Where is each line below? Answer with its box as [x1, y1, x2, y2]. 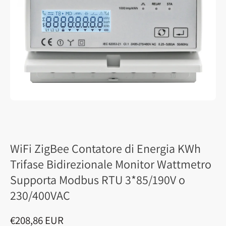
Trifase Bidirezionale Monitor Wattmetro [10, 156, 211, 172]
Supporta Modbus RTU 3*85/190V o [10, 172, 185, 188]
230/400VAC [10, 187, 70, 203]
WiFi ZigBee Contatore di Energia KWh [10, 140, 201, 156]
